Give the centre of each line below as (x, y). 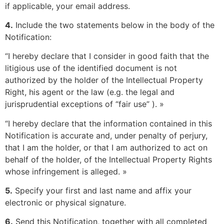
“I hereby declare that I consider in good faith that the (107, 56)
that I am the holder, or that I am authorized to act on (106, 147)
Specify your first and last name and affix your (102, 191)
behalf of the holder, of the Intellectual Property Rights (108, 159)
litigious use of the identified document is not (91, 68)
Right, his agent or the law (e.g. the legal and (90, 92)
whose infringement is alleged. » (66, 171)
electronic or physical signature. (65, 203)
